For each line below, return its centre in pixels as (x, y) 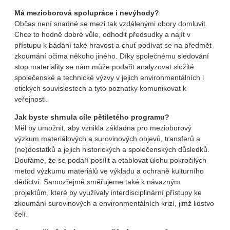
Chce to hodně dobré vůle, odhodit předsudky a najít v (102, 34)
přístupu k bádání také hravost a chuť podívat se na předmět (113, 45)
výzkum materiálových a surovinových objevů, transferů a (107, 138)
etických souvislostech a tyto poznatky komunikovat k (100, 88)
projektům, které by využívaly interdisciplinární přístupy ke (108, 192)
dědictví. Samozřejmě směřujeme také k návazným (97, 181)
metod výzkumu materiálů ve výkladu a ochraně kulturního (109, 171)
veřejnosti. (31, 99)
